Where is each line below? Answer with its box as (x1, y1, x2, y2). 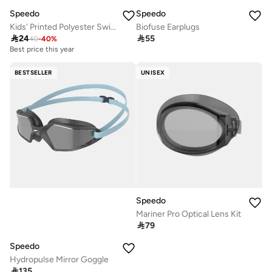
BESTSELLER (15, 69, 52, 77)
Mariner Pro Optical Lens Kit (136, 209, 241, 220)
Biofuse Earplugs (136, 22, 200, 33)
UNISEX (141, 69, 165, 77)
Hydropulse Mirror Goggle (10, 254, 109, 265)
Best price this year (10, 45, 75, 54)
